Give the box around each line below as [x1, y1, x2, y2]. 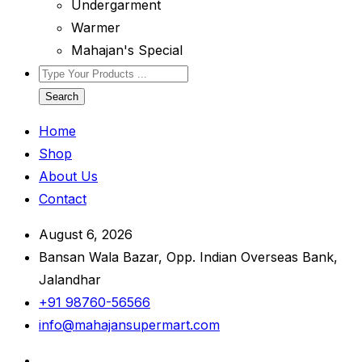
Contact [39, 191, 86, 207]
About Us [39, 168, 98, 184]
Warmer [71, 19, 120, 36]
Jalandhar [39, 271, 101, 288]
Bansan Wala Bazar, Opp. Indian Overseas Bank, [39, 249, 338, 265]
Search [45, 90, 78, 103]
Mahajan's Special [71, 42, 183, 58]
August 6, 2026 [39, 226, 133, 242]
